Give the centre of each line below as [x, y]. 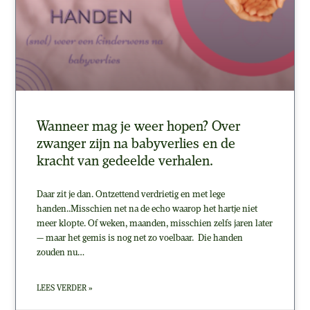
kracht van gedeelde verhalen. [125, 161]
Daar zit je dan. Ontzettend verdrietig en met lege [131, 194]
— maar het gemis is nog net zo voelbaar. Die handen [140, 238]
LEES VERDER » [65, 288]
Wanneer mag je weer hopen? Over [139, 127]
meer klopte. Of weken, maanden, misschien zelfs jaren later [155, 224]
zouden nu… [61, 253]
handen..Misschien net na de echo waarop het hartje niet [147, 209]
